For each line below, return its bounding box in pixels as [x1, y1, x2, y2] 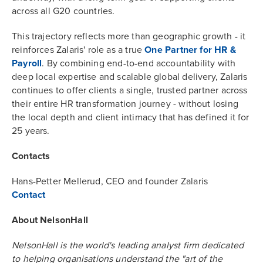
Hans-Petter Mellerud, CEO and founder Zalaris [12, 175, 208, 187]
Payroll [12, 57, 42, 69]
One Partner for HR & [144, 43, 236, 56]
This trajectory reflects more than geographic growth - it [12, 30, 246, 42]
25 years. [12, 124, 52, 137]
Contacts [12, 150, 50, 162]
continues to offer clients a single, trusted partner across [12, 84, 248, 96]
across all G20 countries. [12, 5, 117, 17]
